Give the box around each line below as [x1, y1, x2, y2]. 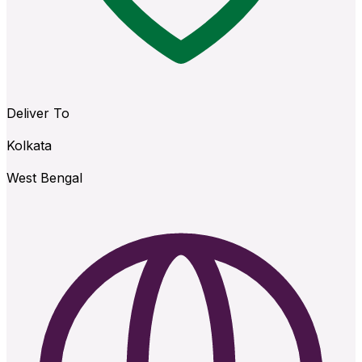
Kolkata [6, 137, 52, 154]
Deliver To [6, 105, 69, 122]
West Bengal [6, 170, 82, 187]
